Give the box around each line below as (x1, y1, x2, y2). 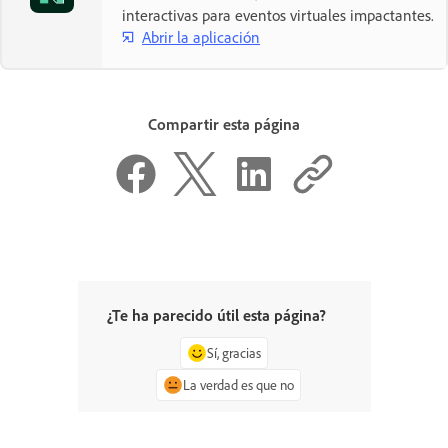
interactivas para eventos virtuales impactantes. (122, 5, 434, 26)
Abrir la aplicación (142, 26, 260, 47)
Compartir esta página (148, 114, 300, 135)
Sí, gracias (207, 343, 261, 361)
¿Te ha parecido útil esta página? (106, 304, 326, 325)
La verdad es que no (182, 375, 294, 393)
